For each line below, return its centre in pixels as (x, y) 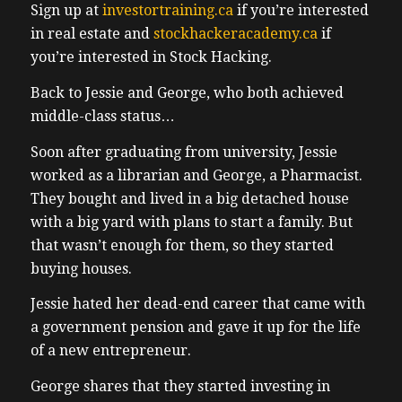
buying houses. (81, 268)
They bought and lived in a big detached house (189, 198)
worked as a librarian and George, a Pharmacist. (196, 175)
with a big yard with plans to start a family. (179, 222)
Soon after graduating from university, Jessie (184, 152)
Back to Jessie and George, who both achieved (187, 93)
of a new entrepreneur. (110, 351)
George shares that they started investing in (180, 386)
